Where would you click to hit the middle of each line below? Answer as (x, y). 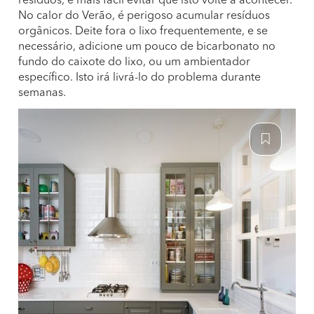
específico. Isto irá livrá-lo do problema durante (139, 78)
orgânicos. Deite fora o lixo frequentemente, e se (143, 32)
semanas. (43, 93)
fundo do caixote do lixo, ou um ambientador (134, 62)
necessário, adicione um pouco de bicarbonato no (147, 47)
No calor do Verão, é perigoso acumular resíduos (144, 16)
